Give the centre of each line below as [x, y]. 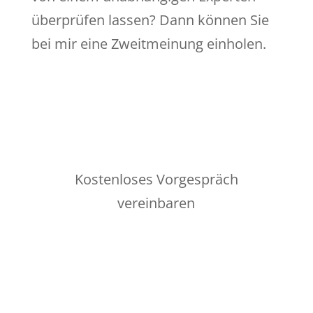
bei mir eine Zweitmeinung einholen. [148, 44]
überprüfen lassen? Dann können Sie [150, 20]
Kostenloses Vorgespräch [156, 180]
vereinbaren [156, 203]
